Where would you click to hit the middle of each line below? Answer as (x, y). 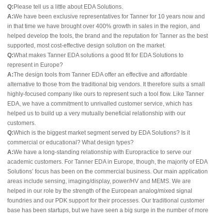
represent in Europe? (35, 65)
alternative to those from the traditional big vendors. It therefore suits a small (106, 85)
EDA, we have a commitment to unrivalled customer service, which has (100, 104)
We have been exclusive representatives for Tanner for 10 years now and (109, 17)
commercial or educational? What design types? (70, 143)
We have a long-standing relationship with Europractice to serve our (102, 152)
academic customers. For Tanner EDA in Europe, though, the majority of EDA (107, 162)
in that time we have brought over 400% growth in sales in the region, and (104, 26)
